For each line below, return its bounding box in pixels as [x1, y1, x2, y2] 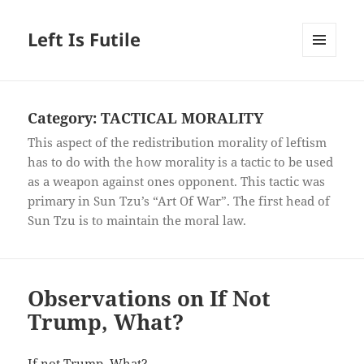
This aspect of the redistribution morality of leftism [28, 134, 327, 151]
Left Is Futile [28, 27, 141, 52]
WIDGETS [302, 84, 349, 98]
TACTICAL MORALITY [101, 108, 264, 128]
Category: [28, 108, 102, 128]
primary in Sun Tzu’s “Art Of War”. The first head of [28, 193, 331, 210]
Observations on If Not [28, 284, 271, 314]
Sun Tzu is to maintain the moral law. [28, 212, 247, 229]
